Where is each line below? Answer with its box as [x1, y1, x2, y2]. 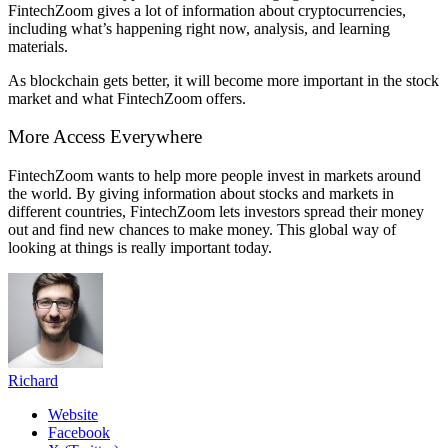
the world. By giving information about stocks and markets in [8, 185, 394, 203]
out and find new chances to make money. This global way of [8, 221, 396, 239]
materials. [8, 37, 72, 55]
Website [48, 406, 98, 424]
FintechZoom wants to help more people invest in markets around [8, 167, 421, 185]
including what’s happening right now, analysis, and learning [8, 19, 390, 37]
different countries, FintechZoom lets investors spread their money [8, 203, 424, 221]
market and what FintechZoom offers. [8, 89, 246, 107]
